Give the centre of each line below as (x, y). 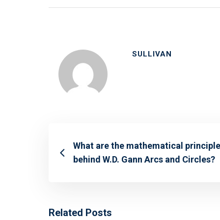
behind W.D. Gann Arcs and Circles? (144, 160)
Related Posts (80, 213)
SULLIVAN (152, 54)
